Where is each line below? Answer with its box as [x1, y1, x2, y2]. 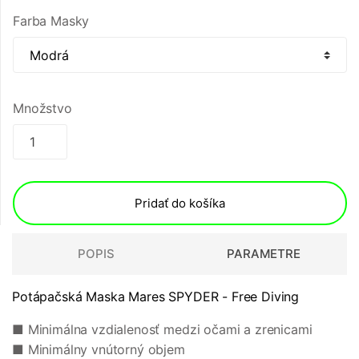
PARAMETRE [226, 246, 301, 262]
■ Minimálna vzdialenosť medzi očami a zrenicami [12, 321, 313, 338]
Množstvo [13, 100, 72, 117]
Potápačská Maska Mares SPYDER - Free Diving [12, 288, 300, 305]
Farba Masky [13, 13, 90, 30]
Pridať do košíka [135, 196, 225, 212]
